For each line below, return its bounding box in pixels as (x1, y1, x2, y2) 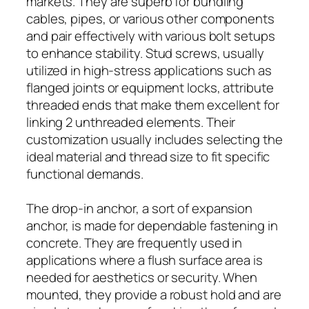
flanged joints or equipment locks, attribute (26, 78, 274, 97)
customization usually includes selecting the (26, 130, 283, 148)
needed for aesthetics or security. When (26, 268, 258, 286)
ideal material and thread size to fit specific (26, 147, 270, 166)
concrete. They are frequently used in (26, 233, 243, 252)
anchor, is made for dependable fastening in (26, 216, 278, 235)
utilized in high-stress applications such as (26, 61, 272, 79)
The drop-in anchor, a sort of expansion (26, 199, 253, 217)
